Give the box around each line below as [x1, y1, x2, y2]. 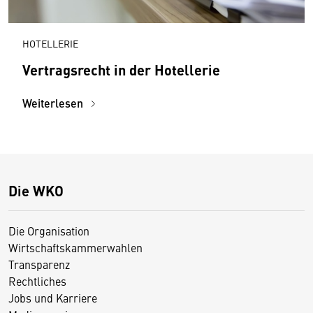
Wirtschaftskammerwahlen [8, 239, 143, 255]
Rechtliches [8, 272, 66, 289]
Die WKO [8, 180, 64, 201]
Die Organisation [8, 222, 89, 238]
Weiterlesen [22, 94, 86, 111]
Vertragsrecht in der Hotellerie [22, 59, 220, 80]
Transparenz [8, 256, 70, 272]
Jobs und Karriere [8, 289, 97, 305]
